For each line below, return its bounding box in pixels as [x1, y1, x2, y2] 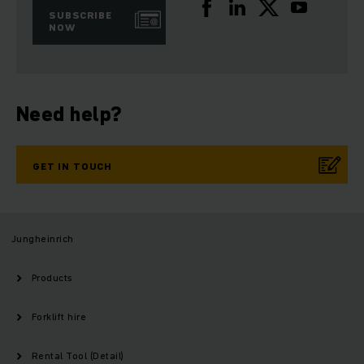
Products [32, 271, 72, 284]
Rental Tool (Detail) [32, 349, 124, 362]
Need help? [16, 101, 123, 128]
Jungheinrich [11, 232, 74, 245]
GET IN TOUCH [32, 159, 113, 173]
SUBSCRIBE [49, 8, 112, 22]
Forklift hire [32, 310, 87, 323]
